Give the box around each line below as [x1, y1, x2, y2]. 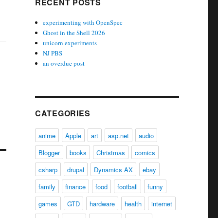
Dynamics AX [93, 165, 133, 174]
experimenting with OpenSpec [43, 18, 123, 27]
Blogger [38, 148, 60, 157]
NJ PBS [43, 49, 63, 57]
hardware [89, 199, 115, 208]
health [124, 199, 142, 208]
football [117, 182, 138, 191]
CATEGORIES [35, 108, 91, 119]
